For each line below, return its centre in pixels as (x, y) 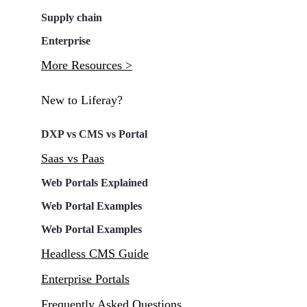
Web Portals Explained (95, 183)
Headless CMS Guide (95, 254)
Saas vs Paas (73, 159)
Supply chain (72, 17)
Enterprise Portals (85, 279)
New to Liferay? (82, 100)
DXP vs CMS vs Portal (94, 134)
